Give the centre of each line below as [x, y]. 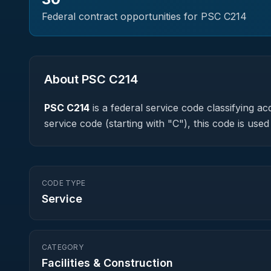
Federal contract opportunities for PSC [133, 16]
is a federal [118, 108]
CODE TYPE [64, 183]
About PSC [77, 79]
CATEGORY [63, 247]
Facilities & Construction [107, 263]
